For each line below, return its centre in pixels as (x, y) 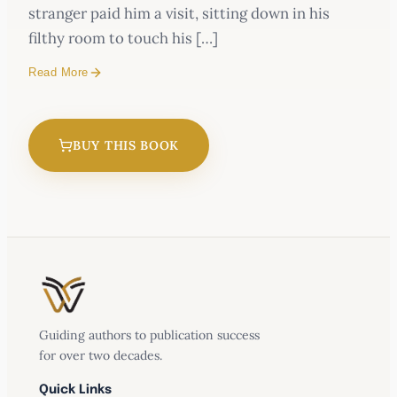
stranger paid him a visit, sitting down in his (179, 13)
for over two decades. (100, 356)
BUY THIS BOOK (126, 145)
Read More (58, 73)
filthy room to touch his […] (123, 38)
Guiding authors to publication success (149, 335)
